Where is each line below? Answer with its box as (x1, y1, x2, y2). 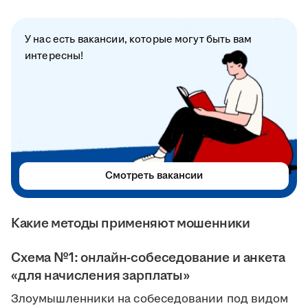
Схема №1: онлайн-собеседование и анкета (11, 248, 285, 268)
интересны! (25, 49, 84, 64)
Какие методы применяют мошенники (11, 214, 250, 234)
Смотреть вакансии (104, 168, 203, 184)
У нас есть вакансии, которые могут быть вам (25, 32, 252, 47)
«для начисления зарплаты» (11, 266, 190, 286)
